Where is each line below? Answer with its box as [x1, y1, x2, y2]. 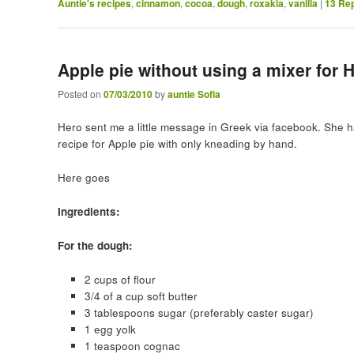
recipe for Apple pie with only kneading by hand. [57, 135, 297, 151]
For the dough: [57, 237, 133, 253]
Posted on [57, 86, 104, 100]
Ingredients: [57, 203, 120, 219]
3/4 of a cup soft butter [84, 288, 198, 303]
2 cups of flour [84, 271, 156, 287]
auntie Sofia [167, 86, 220, 101]
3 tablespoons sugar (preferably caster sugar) [84, 304, 314, 320]
